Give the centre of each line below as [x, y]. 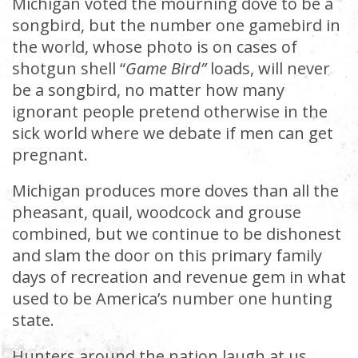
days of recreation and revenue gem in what [179, 277]
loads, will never [270, 68]
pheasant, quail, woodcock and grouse [157, 212]
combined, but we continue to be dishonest [177, 234]
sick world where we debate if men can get [173, 133]
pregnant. [50, 155]
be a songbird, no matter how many [148, 90]
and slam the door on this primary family [167, 255]
